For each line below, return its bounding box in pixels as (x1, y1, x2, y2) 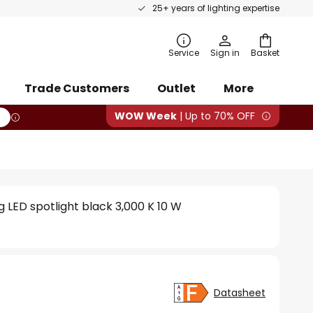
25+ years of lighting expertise (152, 2, 279, 14)
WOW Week (115, 109, 177, 123)
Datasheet (214, 286, 265, 300)
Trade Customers (24, 80, 129, 96)
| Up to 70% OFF (177, 109, 255, 123)
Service (168, 47, 199, 59)
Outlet (157, 80, 196, 96)
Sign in (210, 47, 240, 59)
